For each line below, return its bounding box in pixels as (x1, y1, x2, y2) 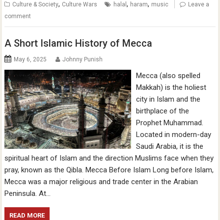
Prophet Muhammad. (136, 118, 203, 127)
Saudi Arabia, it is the (136, 141, 203, 151)
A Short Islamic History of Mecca (4, 37, 153, 49)
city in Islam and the (136, 94, 200, 104)
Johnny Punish (62, 55, 103, 63)
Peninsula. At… (4, 189, 51, 198)
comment (4, 13, 31, 20)
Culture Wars (62, 1, 98, 8)
